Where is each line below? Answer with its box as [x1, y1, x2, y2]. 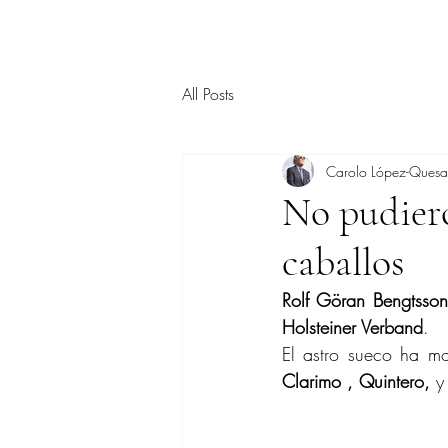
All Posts [182, 83, 234, 105]
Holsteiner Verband [282, 315, 423, 339]
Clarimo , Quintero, [282, 369, 430, 393]
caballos [282, 238, 405, 286]
